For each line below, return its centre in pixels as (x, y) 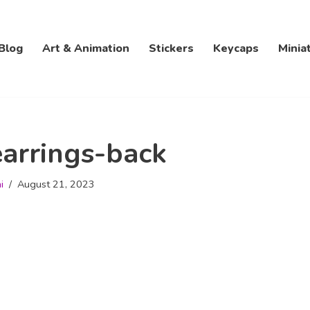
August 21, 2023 (56, 184)
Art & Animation (86, 48)
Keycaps (236, 48)
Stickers (171, 48)
